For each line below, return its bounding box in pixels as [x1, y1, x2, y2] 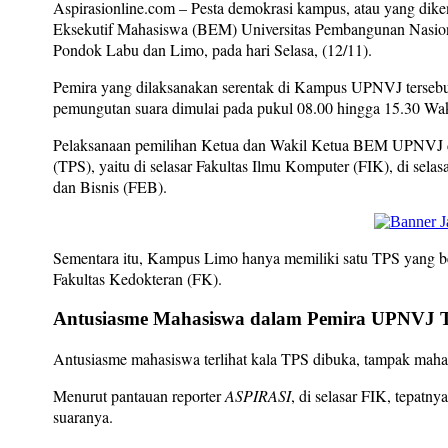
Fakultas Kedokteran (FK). [53, 267, 222, 289]
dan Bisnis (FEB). [53, 175, 172, 197]
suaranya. [53, 406, 123, 428]
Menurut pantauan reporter [53, 385, 225, 407]
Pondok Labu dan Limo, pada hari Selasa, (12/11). [53, 38, 377, 60]
